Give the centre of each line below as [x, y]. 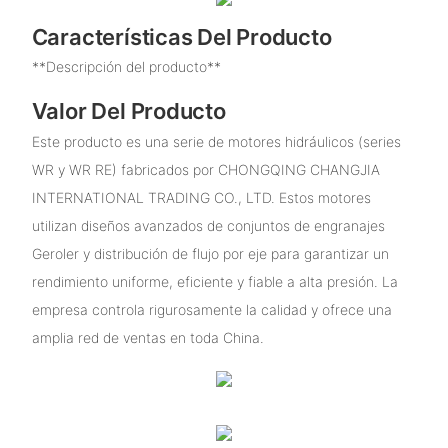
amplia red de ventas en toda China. [147, 337]
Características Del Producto [181, 37]
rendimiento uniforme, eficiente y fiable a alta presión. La [214, 281]
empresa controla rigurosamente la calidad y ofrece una [211, 309]
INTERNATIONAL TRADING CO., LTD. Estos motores [201, 197]
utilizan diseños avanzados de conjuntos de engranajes [208, 225]
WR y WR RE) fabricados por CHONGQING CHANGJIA [205, 169]
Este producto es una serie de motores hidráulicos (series [216, 141]
